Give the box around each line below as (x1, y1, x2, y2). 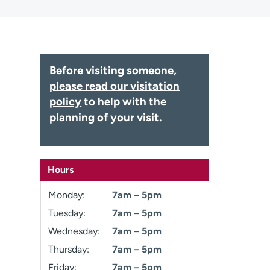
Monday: (48, 189, 86, 201)
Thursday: (48, 243, 90, 255)
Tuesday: (48, 207, 86, 219)
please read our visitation (49, 79, 180, 93)
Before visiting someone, (49, 63, 177, 77)
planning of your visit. (49, 110, 163, 124)
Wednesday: (48, 225, 101, 237)
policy (49, 95, 82, 108)
